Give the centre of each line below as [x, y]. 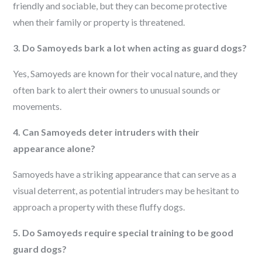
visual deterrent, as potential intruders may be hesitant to [126, 190]
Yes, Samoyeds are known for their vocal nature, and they [125, 73]
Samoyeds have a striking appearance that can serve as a [125, 174]
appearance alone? [54, 148]
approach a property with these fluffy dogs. [99, 207]
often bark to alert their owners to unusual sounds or [117, 90]
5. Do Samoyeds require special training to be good [123, 232]
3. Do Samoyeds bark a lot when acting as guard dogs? [130, 48]
